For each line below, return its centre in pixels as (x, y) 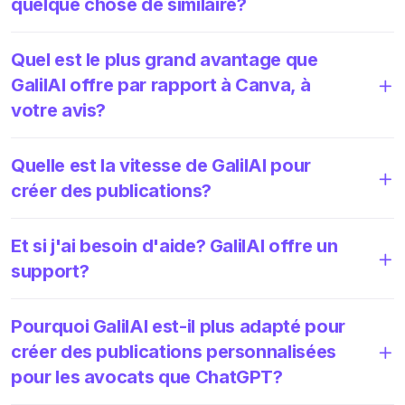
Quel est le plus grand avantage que (165, 59)
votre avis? (59, 110)
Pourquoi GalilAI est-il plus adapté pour (178, 326)
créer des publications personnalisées (174, 351)
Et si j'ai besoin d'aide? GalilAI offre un (174, 245)
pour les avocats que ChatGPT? (147, 377)
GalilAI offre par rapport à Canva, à (161, 85)
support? (50, 271)
